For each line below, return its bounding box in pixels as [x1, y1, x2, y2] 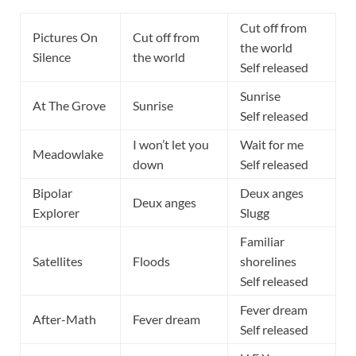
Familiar [240, 234, 284, 250]
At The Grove [33, 98, 106, 114]
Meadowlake [33, 146, 103, 162]
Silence [33, 49, 71, 65]
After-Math [33, 311, 96, 327]
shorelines [240, 253, 296, 269]
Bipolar [33, 185, 72, 201]
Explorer [33, 205, 79, 221]
